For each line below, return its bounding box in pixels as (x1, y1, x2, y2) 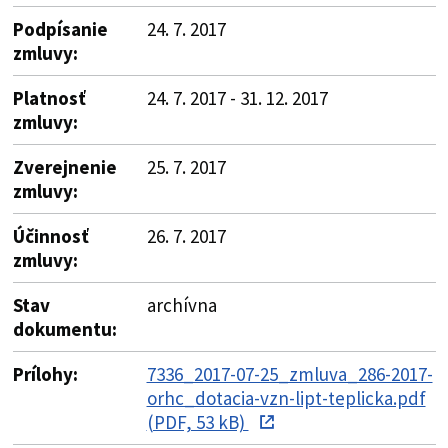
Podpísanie (12, 16, 108, 41)
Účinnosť (12, 223, 89, 248)
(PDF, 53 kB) (146, 409, 249, 434)
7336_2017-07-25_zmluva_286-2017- (146, 361, 433, 386)
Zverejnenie (12, 154, 117, 179)
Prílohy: (12, 361, 78, 386)
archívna (146, 292, 217, 317)
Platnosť (12, 85, 86, 110)
